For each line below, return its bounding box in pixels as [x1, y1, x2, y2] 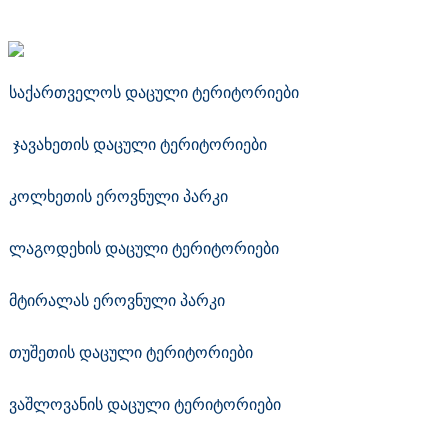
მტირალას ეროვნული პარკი [9, 291, 225, 309]
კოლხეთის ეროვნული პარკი [9, 187, 228, 205]
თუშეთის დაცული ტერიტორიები [9, 343, 253, 361]
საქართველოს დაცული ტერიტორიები [9, 83, 379, 101]
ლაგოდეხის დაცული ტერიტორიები [9, 239, 279, 257]
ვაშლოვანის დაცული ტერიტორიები [9, 395, 281, 413]
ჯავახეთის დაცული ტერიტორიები [9, 135, 311, 153]
